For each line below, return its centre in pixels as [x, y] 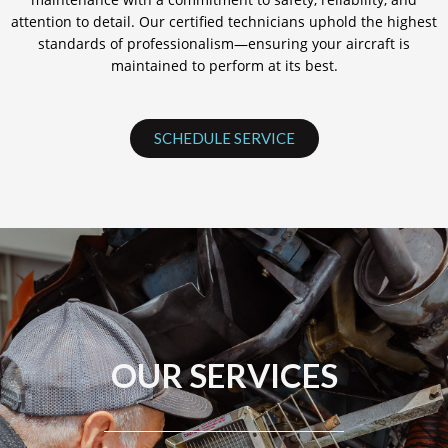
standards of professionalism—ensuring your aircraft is [224, 43]
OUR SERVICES [224, 374]
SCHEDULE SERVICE [224, 137]
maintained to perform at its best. [224, 65]
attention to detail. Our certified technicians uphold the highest [224, 21]
